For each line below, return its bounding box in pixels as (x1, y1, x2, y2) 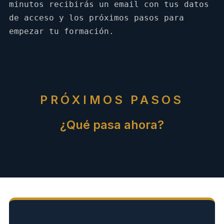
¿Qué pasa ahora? (60, 117, 164, 132)
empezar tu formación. (9, 26, 114, 36)
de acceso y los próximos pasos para (9, 13, 184, 23)
